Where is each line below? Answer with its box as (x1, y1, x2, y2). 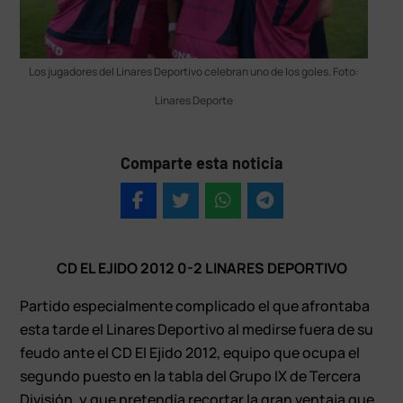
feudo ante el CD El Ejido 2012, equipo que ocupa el (20, 342, 361, 363)
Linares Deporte (155, 92, 234, 108)
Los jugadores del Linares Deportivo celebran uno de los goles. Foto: (29, 63, 360, 79)
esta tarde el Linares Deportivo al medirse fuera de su (20, 318, 374, 339)
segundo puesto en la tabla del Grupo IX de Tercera (20, 365, 362, 386)
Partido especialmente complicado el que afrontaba (20, 295, 371, 316)
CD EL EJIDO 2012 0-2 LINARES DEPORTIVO (56, 257, 347, 278)
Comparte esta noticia (120, 152, 283, 173)
